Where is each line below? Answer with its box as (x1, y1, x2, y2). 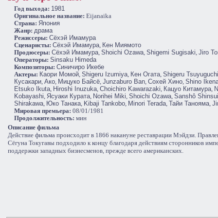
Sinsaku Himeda (50, 56, 96, 63)
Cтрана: (14, 20, 37, 27)
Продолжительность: (14, 115, 74, 122)
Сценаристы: (14, 42, 51, 49)
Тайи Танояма (169, 100, 209, 107)
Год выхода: (14, 5, 50, 12)
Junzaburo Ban (103, 78, 145, 85)
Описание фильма (8, 124, 59, 131)
